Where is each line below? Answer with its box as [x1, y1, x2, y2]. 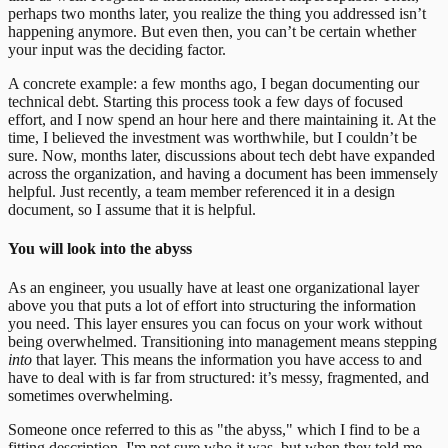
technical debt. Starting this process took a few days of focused [8, 92, 403, 110]
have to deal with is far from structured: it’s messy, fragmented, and [8, 369, 429, 387]
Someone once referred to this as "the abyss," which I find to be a [8, 421, 420, 439]
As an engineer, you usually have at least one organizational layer [8, 279, 419, 297]
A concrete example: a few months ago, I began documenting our [8, 74, 419, 92]
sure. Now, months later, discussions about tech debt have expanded [8, 146, 435, 164]
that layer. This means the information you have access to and [32, 351, 422, 369]
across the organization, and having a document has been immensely [8, 164, 438, 182]
